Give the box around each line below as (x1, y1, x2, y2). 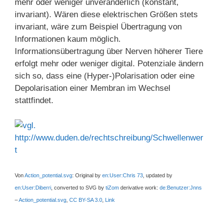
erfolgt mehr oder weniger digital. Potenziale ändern (15, 59, 203, 69)
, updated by (143, 172, 172, 178)
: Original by (72, 172, 102, 178)
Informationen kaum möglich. (15, 34, 121, 44)
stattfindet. (15, 96, 54, 106)
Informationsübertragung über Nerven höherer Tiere (15, 47, 203, 56)
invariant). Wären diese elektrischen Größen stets (15, 10, 198, 20)
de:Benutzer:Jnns (160, 184, 202, 191)
